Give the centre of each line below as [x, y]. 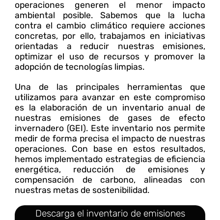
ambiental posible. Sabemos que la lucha [110, 15]
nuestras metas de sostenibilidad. [82, 190]
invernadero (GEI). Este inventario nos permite [110, 128]
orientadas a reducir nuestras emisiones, [110, 46]
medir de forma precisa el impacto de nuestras [110, 138]
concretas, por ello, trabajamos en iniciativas [110, 36]
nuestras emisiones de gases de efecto [110, 118]
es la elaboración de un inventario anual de [110, 107]
